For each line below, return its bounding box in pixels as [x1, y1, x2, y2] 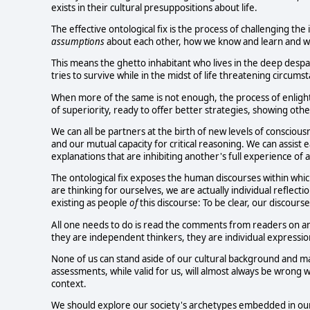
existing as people [51, 197, 129, 210]
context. [51, 277, 86, 291]
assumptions [51, 35, 104, 48]
